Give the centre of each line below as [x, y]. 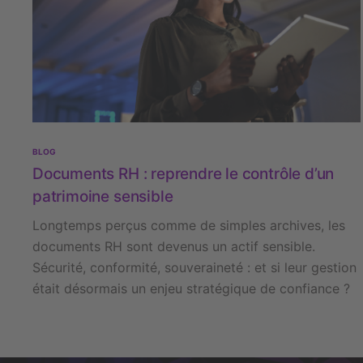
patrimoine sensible [103, 197]
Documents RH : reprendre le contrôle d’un [184, 174]
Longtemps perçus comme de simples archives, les [189, 226]
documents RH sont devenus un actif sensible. [174, 247]
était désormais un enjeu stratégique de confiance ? [191, 289]
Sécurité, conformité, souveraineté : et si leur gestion [194, 268]
